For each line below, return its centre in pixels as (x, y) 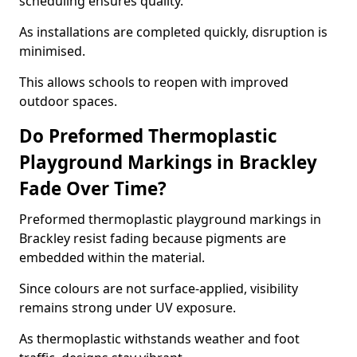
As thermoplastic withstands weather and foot (159, 339)
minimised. (52, 51)
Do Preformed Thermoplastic (148, 136)
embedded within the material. (112, 257)
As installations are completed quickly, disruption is (173, 32)
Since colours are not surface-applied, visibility (159, 288)
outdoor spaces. (68, 101)
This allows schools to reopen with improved (154, 82)
